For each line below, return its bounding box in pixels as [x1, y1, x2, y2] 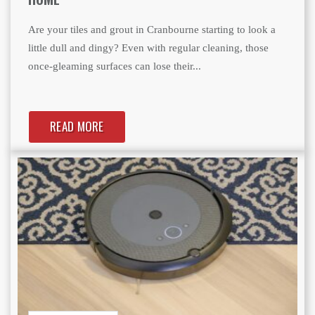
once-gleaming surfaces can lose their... [28, 60, 201, 72]
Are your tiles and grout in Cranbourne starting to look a [28, 24, 276, 36]
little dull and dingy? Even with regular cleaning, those [28, 42, 269, 54]
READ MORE [50, 117, 104, 136]
